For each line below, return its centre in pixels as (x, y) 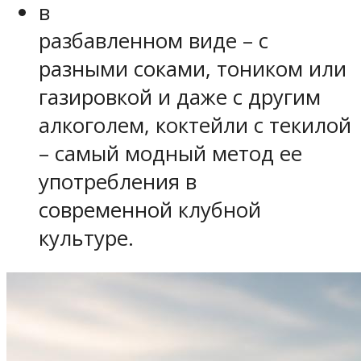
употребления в (118, 181)
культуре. (86, 238)
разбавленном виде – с (154, 40)
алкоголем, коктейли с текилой (195, 125)
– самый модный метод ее (170, 153)
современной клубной (150, 210)
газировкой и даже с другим (180, 97)
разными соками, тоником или (193, 68)
